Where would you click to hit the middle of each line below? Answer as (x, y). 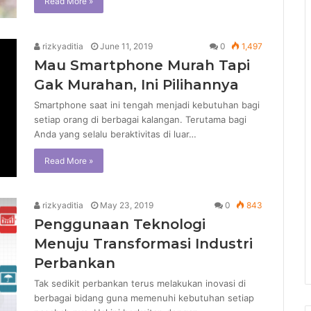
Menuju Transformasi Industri (143, 244)
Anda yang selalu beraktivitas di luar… (115, 134)
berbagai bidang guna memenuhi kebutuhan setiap (144, 298)
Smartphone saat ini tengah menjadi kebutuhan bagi (147, 104)
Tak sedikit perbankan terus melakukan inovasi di (140, 284)
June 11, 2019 (126, 46)
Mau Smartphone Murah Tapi (142, 65)
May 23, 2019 (127, 205)
